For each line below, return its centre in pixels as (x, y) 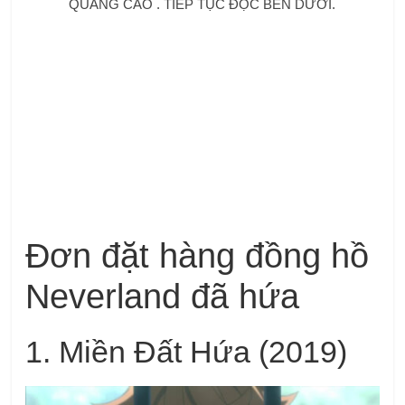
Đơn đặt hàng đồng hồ (198, 255)
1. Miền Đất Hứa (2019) (187, 351)
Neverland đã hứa (163, 296)
